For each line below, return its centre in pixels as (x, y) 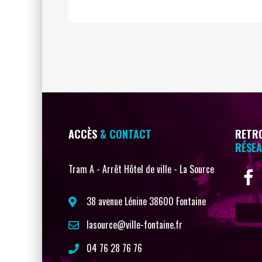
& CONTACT (126, 134)
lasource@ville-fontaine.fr (135, 225)
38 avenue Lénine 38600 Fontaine (146, 201)
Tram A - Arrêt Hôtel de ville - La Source (141, 169)
